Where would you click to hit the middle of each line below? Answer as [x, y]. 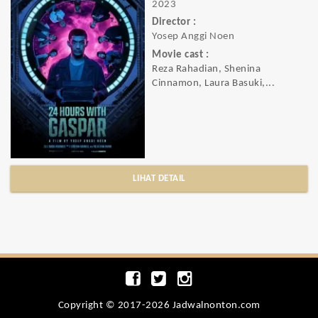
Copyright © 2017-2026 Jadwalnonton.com [159, 306]
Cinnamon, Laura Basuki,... [213, 83]
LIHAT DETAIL [159, 179]
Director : [174, 23]
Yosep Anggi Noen [193, 37]
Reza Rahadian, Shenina [206, 69]
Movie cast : [180, 55]
